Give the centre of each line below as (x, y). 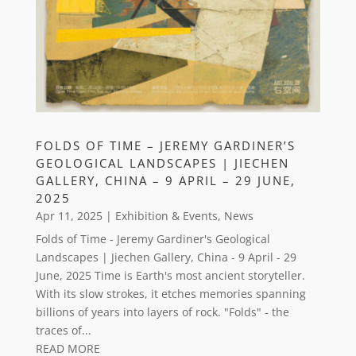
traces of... (63, 330)
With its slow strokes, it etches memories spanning (170, 293)
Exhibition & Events (166, 215)
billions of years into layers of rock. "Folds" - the (162, 311)
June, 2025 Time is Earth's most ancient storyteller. (170, 275)
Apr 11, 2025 (69, 215)
